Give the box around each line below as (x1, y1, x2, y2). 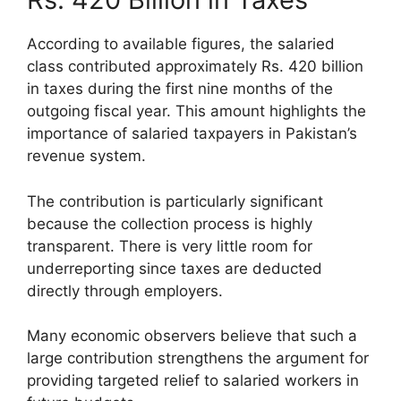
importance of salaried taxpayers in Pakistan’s (27, 124, 357, 143)
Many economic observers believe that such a (27, 327, 357, 346)
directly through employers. (27, 281, 223, 300)
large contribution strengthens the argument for (27, 349, 369, 368)
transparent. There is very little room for (27, 236, 312, 255)
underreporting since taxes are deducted (27, 259, 322, 277)
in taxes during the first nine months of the (27, 80, 333, 98)
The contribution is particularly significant (27, 192, 323, 210)
